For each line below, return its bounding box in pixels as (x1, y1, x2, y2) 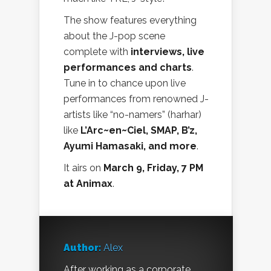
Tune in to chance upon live (64, 77, 186, 90)
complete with (64, 46, 131, 58)
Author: (64, 242, 101, 254)
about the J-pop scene (64, 30, 165, 42)
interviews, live (131, 46, 204, 58)
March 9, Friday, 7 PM (103, 162, 203, 174)
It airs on (64, 162, 103, 174)
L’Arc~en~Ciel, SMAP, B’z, (78, 125, 197, 137)
